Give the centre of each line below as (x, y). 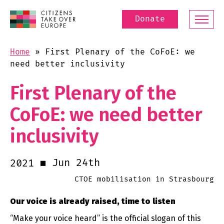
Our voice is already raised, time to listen (94, 201)
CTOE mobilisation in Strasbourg (144, 179)
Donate (150, 19)
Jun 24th (76, 163)
